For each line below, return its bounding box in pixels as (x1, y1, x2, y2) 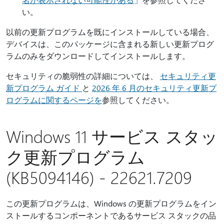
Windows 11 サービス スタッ (6, 125, 218, 147)
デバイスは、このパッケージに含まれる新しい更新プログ (6, 38, 214, 49)
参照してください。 (102, 94, 174, 105)
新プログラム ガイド (6, 82, 82, 93)
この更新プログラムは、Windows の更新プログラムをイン (6, 198, 216, 208)
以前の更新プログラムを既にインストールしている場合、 (6, 26, 214, 37)
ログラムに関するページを (6, 94, 102, 105)
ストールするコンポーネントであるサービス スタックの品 (6, 210, 216, 220)
